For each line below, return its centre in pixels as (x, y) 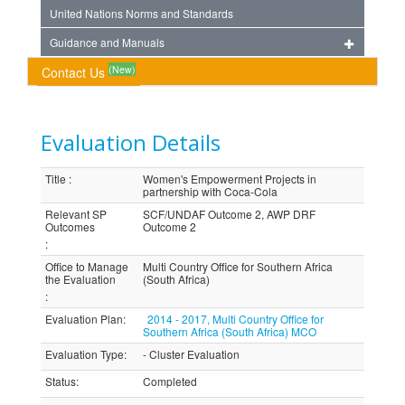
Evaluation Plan (84, 319)
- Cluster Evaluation (191, 354)
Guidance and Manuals (107, 42)
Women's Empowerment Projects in (230, 179)
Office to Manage (87, 266)
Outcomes (70, 226)
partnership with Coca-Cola (210, 191)
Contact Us (75, 72)
